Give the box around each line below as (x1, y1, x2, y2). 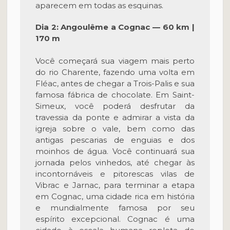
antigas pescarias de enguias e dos (35, 135, 195, 145)
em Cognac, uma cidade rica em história (35, 191, 195, 201)
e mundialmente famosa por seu (35, 203, 195, 213)
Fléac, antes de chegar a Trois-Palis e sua (35, 79, 195, 88)
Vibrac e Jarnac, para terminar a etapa (35, 180, 195, 190)
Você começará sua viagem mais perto (35, 56, 195, 66)
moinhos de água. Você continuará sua (35, 146, 195, 156)
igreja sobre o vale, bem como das (35, 124, 195, 133)
